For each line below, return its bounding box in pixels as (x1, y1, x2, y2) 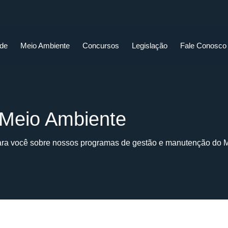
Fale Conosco (180, 41, 227, 50)
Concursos (82, 41, 120, 50)
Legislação (132, 41, 168, 50)
